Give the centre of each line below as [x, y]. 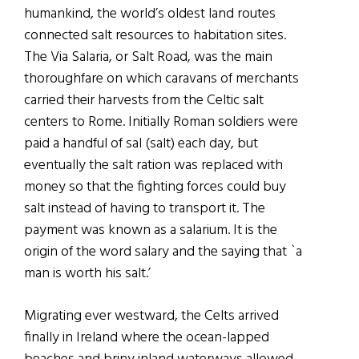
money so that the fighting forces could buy [155, 187]
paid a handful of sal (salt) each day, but [141, 143]
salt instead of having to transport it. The [145, 208]
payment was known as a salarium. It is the [151, 230]
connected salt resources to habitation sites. [155, 35]
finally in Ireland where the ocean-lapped [147, 337]
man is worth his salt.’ [87, 273]
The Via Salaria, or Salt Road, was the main [148, 57]
